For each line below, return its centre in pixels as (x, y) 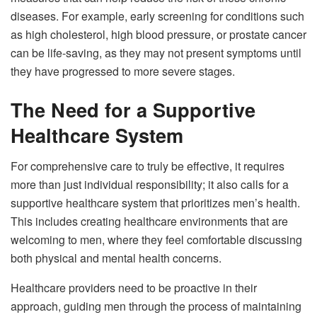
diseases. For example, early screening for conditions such (157, 16)
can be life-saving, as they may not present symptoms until (156, 53)
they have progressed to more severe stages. (123, 71)
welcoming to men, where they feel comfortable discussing (156, 240)
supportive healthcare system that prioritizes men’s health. (155, 203)
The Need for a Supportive (133, 109)
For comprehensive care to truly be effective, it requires (148, 166)
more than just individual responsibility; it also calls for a (150, 185)
